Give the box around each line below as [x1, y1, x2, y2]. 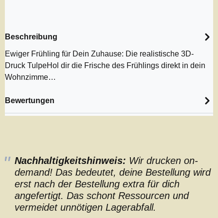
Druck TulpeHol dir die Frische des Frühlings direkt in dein [5, 61, 205, 70]
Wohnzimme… [5, 73, 56, 81]
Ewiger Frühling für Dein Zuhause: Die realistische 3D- [5, 50, 194, 58]
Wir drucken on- [126, 155, 198, 166]
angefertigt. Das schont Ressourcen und [15, 190, 189, 201]
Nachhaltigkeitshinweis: [15, 155, 126, 166]
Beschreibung [5, 32, 57, 41]
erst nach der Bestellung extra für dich [15, 179, 180, 189]
